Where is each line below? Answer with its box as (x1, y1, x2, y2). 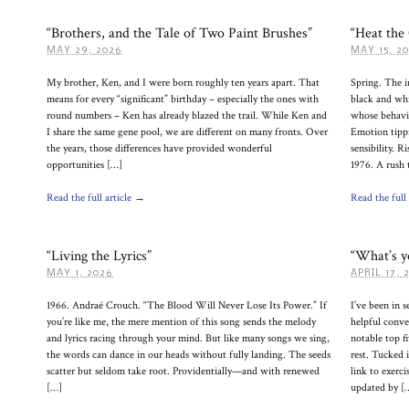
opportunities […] (47, 158, 122, 172)
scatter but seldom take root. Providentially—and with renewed (47, 364, 320, 378)
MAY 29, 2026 (47, 46, 122, 56)
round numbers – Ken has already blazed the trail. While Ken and (47, 109, 327, 122)
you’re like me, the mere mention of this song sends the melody (47, 315, 316, 329)
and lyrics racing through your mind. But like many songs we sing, (47, 331, 330, 345)
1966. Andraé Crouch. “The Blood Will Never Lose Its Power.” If (47, 299, 327, 312)
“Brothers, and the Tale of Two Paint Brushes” (47, 24, 312, 43)
